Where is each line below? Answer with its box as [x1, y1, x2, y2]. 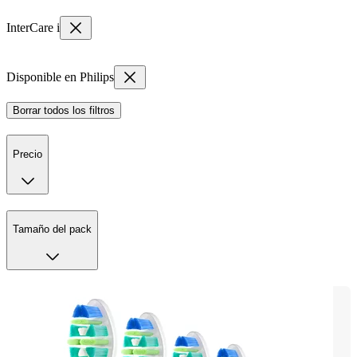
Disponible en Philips [6, 70, 114, 84]
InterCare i [6, 21, 60, 35]
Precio [13, 147, 42, 160]
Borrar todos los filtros [13, 104, 115, 117]
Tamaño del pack [13, 223, 92, 236]
